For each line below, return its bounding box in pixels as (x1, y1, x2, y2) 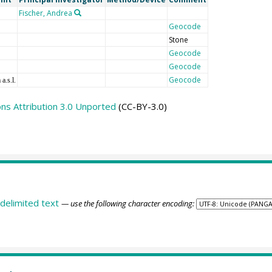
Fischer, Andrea (18, 8, 72, 18)
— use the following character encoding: (61, 197, 194, 209)
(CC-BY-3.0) (115, 100, 167, 112)
